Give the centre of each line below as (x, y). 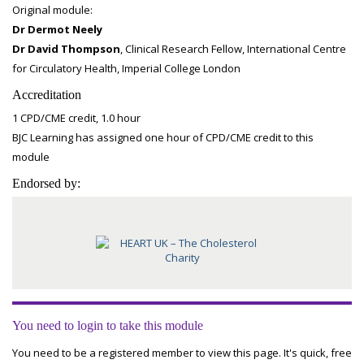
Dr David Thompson (66, 49)
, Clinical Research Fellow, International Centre (233, 49)
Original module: (52, 10)
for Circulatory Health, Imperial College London (126, 68)
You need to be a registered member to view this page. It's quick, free (182, 353)
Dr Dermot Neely (57, 29)
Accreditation (47, 95)
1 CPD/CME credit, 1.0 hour (76, 118)
